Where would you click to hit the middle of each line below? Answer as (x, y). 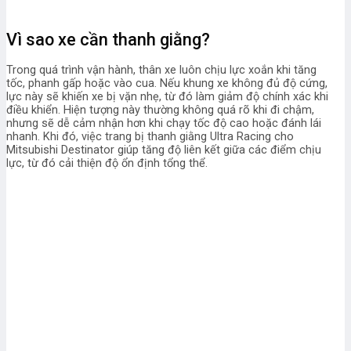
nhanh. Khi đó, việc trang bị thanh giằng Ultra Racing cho (150, 137)
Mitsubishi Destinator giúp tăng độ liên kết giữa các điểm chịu (164, 150)
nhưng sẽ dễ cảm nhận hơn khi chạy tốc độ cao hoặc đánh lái (164, 124)
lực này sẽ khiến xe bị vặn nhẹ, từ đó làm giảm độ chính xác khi (167, 97)
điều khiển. (35, 110)
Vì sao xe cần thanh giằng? (108, 40)
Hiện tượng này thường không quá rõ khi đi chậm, (189, 110)
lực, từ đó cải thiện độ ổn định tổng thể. (107, 164)
